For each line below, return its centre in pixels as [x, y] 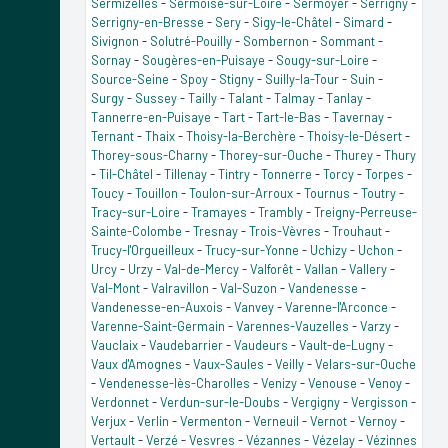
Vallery [368, 268]
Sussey [156, 97]
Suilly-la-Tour [302, 78]
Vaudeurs [261, 344]
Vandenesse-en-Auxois [157, 306]
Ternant [112, 135]
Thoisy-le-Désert [354, 135]
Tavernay [358, 116]
